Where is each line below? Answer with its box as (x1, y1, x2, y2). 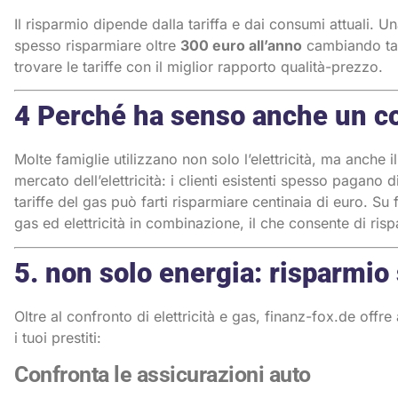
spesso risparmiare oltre (14, 36, 180, 54)
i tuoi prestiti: (14, 328, 101, 346)
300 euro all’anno (180, 36, 302, 54)
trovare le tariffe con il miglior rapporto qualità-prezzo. (14, 57, 383, 76)
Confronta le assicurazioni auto (14, 361, 311, 387)
